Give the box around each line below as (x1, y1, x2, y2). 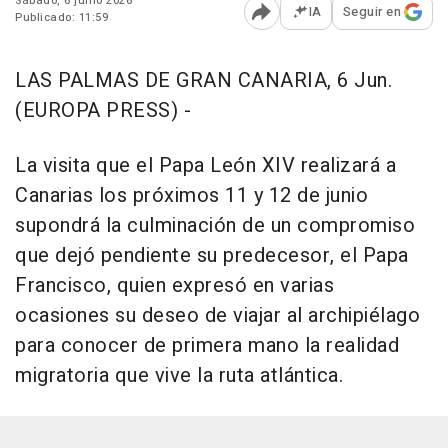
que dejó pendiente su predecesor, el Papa (15, 241, 409, 271)
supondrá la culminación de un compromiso (15, 211, 415, 241)
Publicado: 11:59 (15, 9, 108, 27)
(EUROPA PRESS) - (15, 96, 191, 126)
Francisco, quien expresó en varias (15, 271, 334, 301)
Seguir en (342, 2, 401, 22)
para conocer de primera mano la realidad (15, 331, 399, 361)
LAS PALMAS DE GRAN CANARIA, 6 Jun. (15, 66, 392, 96)
